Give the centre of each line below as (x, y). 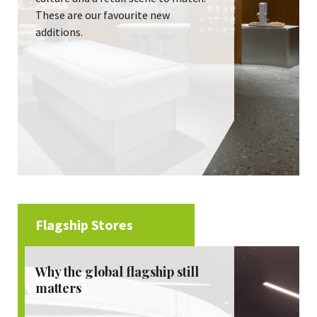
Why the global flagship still (117, 272)
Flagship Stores (84, 225)
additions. (59, 32)
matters (58, 288)
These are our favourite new (103, 15)
